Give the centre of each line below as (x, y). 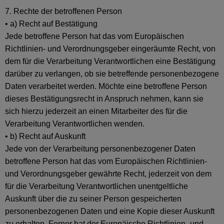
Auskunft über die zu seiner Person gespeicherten (93, 199)
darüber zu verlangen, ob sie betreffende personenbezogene (112, 74)
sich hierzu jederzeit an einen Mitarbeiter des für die (96, 111)
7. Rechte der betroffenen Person (63, 11)
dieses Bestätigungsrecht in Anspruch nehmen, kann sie (104, 99)
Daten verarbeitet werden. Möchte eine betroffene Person (106, 86)
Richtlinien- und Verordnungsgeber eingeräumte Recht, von (110, 49)
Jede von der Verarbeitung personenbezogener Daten (100, 149)
